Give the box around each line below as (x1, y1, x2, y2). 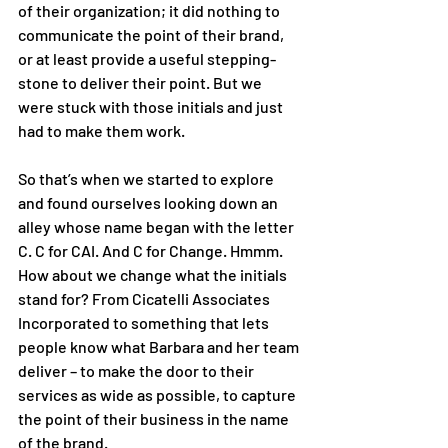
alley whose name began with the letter (18, 216, 297, 236)
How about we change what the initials (18, 264, 290, 284)
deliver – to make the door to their (18, 360, 257, 380)
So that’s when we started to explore (18, 168, 277, 188)
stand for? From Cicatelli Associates (18, 288, 273, 308)
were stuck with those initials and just (18, 96, 286, 116)
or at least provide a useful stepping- (18, 48, 276, 68)
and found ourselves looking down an (18, 192, 281, 212)
